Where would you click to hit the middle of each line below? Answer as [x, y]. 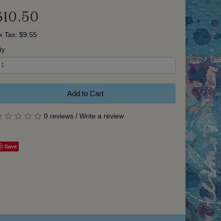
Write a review [102, 116]
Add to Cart [85, 94]
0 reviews [59, 116]
